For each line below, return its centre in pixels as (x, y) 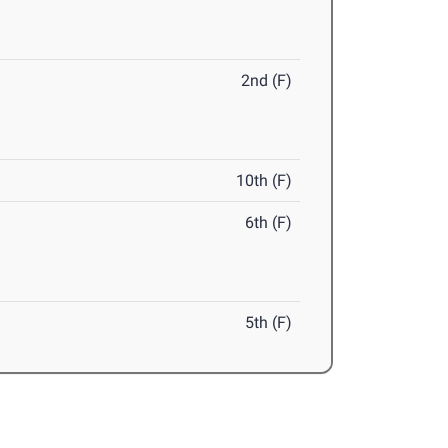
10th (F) (264, 181)
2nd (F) (267, 81)
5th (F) (269, 323)
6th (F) (269, 223)
